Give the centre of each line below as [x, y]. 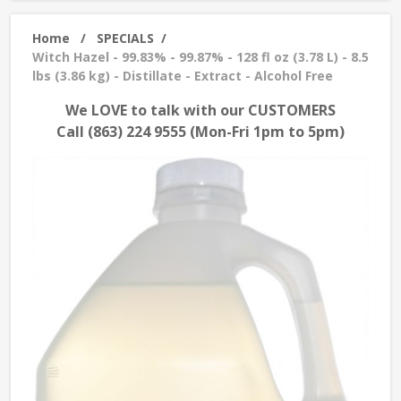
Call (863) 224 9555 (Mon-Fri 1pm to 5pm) [200, 132]
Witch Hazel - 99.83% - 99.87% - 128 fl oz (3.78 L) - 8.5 [200, 57]
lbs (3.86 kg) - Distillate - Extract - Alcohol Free [183, 76]
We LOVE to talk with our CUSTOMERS [200, 111]
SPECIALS [125, 38]
